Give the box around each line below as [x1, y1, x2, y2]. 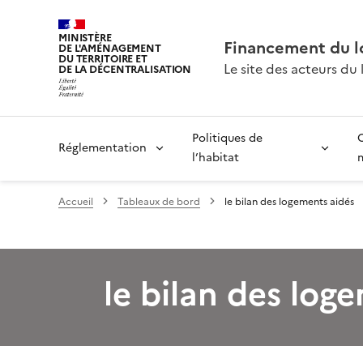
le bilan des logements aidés [224, 194, 354, 209]
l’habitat [192, 148, 239, 166]
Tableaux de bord [117, 194, 200, 209]
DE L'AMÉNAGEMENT [58, 41, 161, 56]
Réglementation [58, 139, 147, 156]
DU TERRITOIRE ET [58, 51, 147, 66]
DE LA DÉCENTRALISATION [58, 62, 192, 77]
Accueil [58, 194, 93, 209]
